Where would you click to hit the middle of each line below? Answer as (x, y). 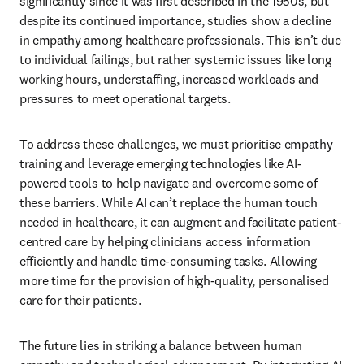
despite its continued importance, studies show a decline (176, 20)
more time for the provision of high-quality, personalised (174, 280)
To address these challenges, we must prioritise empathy (176, 144)
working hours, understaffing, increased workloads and (169, 79)
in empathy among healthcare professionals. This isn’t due (180, 40)
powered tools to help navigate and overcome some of (169, 183)
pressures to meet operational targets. (125, 98)
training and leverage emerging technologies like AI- (161, 163)
